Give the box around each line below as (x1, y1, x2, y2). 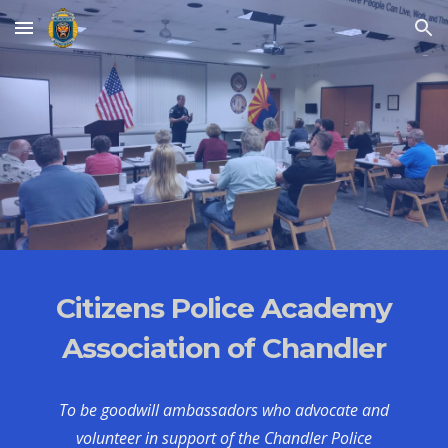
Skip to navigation (307, 28, 432, 46)
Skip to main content (16, 28, 158, 46)
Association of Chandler (62, 331, 386, 365)
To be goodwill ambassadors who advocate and (59, 399, 389, 421)
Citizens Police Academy (56, 291, 392, 325)
